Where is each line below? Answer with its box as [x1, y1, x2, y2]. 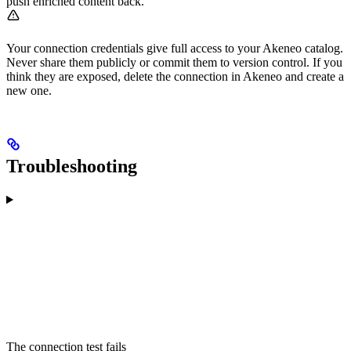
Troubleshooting [6, 156, 137, 177]
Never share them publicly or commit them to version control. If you [6, 56, 342, 70]
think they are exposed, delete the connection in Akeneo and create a [6, 70, 344, 84]
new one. [6, 84, 52, 98]
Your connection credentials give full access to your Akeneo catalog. [6, 42, 343, 56]
